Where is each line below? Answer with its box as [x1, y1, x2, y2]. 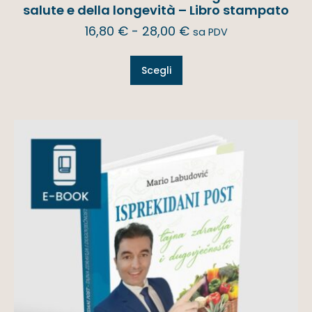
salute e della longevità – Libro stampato [23, 1, 289, 19]
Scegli [141, 63, 171, 78]
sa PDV [192, 25, 228, 40]
